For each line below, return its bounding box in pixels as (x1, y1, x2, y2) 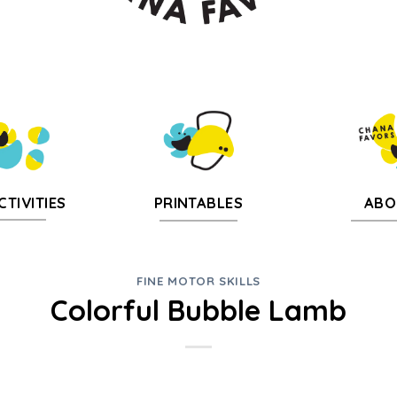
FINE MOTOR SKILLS (136, 273, 261, 288)
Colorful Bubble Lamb (50, 292, 346, 329)
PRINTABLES (153, 194, 244, 213)
